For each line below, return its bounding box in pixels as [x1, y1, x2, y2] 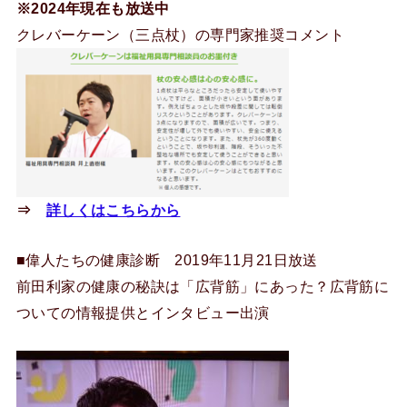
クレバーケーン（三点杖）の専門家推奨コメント [15, 26, 344, 44]
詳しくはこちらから [45, 202, 181, 219]
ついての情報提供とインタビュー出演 [15, 304, 270, 322]
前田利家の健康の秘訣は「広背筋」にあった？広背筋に [15, 278, 390, 295]
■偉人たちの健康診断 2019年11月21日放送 [15, 252, 318, 269]
